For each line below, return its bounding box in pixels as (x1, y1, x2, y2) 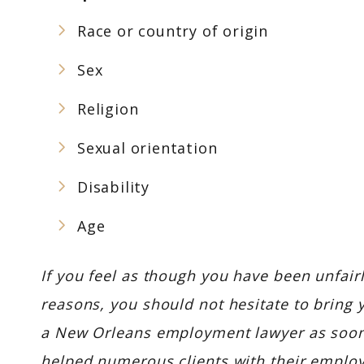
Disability (77, 177, 149, 197)
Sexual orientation (77, 138, 218, 158)
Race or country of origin (77, 21, 268, 41)
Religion (77, 99, 139, 119)
